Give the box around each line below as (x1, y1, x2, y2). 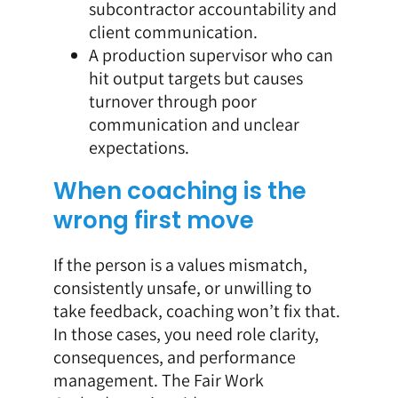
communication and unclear (88, 113, 299, 137)
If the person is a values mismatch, (52, 252, 307, 276)
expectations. (88, 136, 189, 160)
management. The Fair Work (52, 368, 264, 392)
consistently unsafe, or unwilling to (52, 275, 312, 299)
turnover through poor (88, 90, 257, 114)
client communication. (88, 20, 258, 44)
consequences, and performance (52, 345, 296, 369)
